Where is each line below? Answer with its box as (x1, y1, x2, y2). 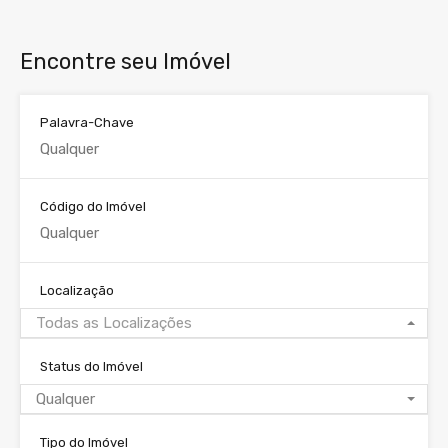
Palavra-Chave (40, 115, 134, 131)
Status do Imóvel (40, 359, 143, 375)
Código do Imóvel (40, 199, 146, 215)
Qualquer (36, 390, 95, 409)
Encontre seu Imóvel (20, 48, 231, 76)
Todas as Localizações (36, 314, 192, 333)
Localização (40, 283, 114, 299)
